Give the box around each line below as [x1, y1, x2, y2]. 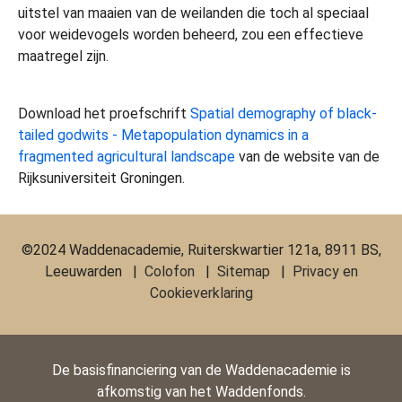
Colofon [144, 263, 195, 281]
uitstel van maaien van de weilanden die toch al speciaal [18, 4, 369, 22]
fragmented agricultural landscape [18, 147, 235, 165]
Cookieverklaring [149, 284, 253, 302]
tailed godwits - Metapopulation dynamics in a [18, 126, 309, 144]
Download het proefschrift [18, 104, 190, 122]
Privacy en [292, 263, 358, 281]
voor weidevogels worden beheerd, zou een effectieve [18, 25, 363, 43]
